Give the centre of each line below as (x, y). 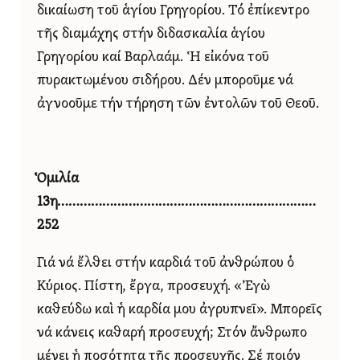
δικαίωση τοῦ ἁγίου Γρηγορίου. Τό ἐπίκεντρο (173, 10)
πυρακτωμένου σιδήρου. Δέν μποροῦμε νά (165, 80)
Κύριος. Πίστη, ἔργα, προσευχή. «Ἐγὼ (153, 286)
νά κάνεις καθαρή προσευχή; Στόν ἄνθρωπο (172, 333)
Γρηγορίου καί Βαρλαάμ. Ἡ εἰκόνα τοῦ (153, 57)
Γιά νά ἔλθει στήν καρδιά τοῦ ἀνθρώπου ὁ (166, 263)
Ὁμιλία (58, 179)
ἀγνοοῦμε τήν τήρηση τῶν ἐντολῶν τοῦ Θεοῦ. (178, 104)
